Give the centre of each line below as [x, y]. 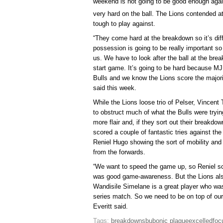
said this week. [115, 88]
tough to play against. [124, 24]
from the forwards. [119, 152]
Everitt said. [111, 207]
